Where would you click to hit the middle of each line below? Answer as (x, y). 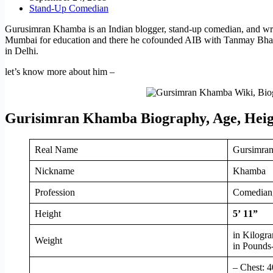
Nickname (55, 171)
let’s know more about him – (60, 71)
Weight (48, 240)
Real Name (56, 149)
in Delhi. (22, 51)
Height (48, 213)
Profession (55, 192)
